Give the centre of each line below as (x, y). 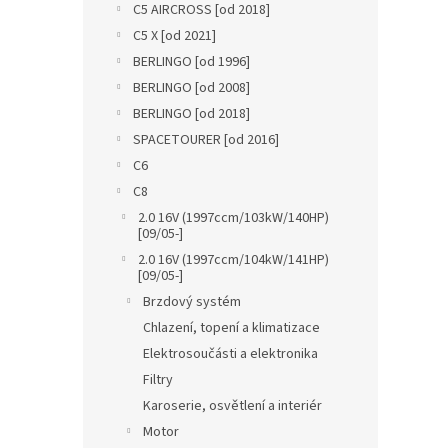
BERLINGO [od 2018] (191, 114)
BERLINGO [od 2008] (191, 88)
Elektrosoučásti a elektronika (230, 354)
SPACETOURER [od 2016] (206, 140)
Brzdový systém (192, 302)
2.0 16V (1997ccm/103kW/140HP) (233, 218)
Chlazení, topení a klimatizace (231, 328)
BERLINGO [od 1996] (191, 62)
